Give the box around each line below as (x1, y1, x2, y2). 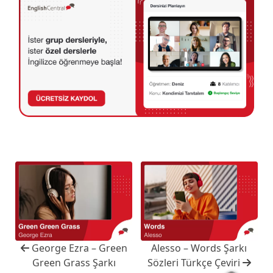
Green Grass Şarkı (32, 255, 116, 269)
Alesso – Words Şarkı (151, 241, 247, 255)
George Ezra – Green (29, 241, 127, 255)
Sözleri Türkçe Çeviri (147, 255, 243, 269)
